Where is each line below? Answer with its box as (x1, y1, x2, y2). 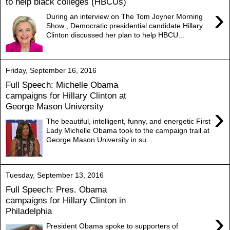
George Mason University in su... (46, 135, 153, 144)
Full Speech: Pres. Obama (6, 184, 107, 195)
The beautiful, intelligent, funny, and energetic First (46, 117, 211, 125)
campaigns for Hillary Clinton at (6, 90, 126, 101)
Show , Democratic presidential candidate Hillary (46, 21, 203, 30)
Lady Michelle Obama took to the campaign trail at (46, 126, 210, 135)
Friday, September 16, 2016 (6, 66, 97, 74)
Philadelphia (6, 206, 52, 217)
